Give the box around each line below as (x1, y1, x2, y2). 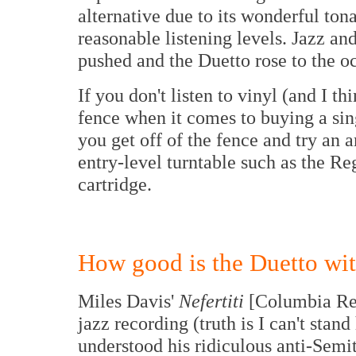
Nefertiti (179, 290, 244, 311)
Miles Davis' (78, 290, 179, 311)
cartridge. (78, 173, 152, 195)
